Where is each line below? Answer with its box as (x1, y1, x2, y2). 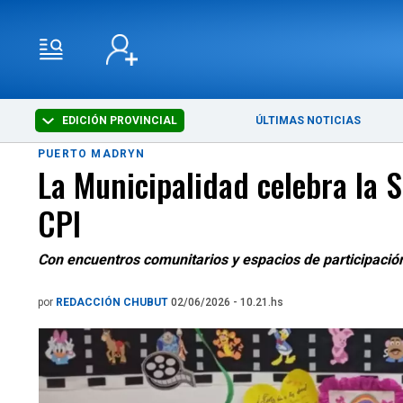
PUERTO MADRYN (38, 148, 146, 160)
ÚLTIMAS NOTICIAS (255, 114, 362, 127)
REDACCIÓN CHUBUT (56, 296, 171, 309)
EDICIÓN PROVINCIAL (59, 114, 178, 127)
